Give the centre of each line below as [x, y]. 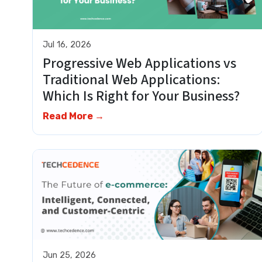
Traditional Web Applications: [131, 80]
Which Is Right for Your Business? [147, 96]
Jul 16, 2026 [67, 44]
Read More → [73, 116]
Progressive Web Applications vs [139, 64]
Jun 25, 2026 [69, 255]
